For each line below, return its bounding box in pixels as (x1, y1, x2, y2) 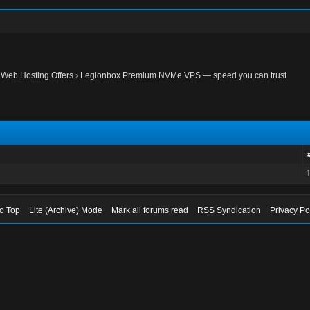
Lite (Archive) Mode (29, 206, 103, 215)
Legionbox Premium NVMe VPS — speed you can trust (80, 71, 287, 80)
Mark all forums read (111, 206, 189, 215)
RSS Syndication (197, 206, 262, 215)
